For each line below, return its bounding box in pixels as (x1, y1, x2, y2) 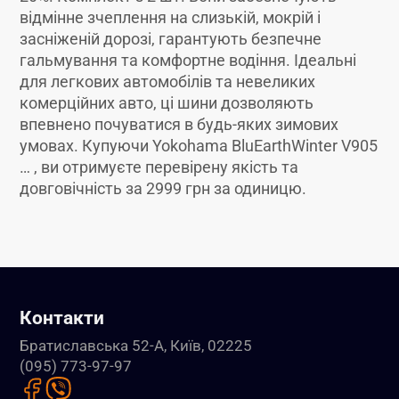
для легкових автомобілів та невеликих (20, 72, 316, 91)
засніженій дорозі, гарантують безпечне (20, 29, 322, 48)
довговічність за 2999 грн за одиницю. (20, 179, 307, 198)
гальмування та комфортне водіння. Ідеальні (20, 51, 357, 69)
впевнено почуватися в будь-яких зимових (20, 115, 339, 134)
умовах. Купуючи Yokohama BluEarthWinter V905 (20, 136, 379, 155)
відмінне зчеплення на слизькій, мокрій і (20, 8, 322, 27)
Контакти (20, 306, 105, 329)
